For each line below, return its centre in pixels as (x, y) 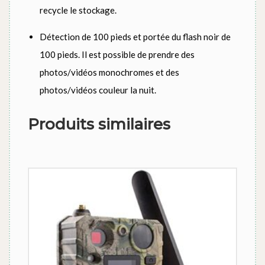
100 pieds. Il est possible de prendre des (117, 54)
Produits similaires (99, 124)
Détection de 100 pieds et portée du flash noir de (135, 36)
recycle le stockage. (78, 10)
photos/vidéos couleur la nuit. (98, 90)
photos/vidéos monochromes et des (109, 72)
